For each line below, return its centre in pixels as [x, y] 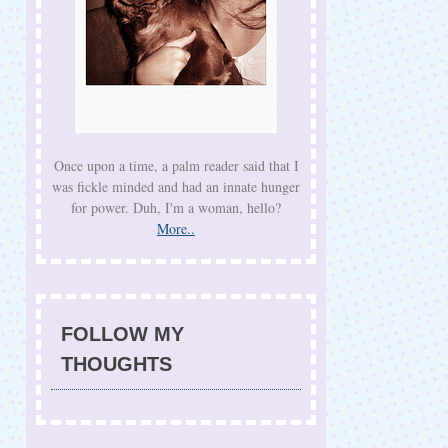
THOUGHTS [116, 364]
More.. [176, 228]
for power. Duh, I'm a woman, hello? [176, 207]
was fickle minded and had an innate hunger [176, 186]
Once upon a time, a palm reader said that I [176, 165]
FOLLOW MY [122, 334]
